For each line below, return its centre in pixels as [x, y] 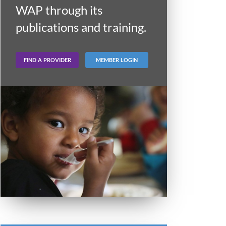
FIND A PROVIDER [47, 60]
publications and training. [81, 27]
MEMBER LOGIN [117, 60]
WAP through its [59, 10]
